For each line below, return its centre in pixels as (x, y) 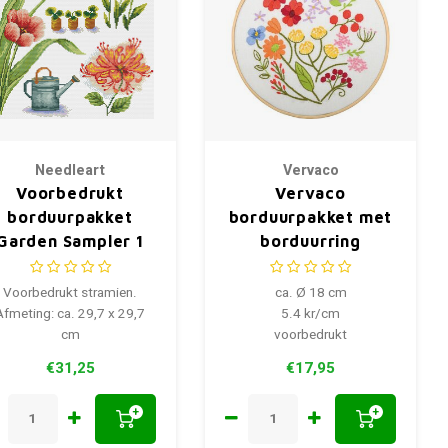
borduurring (310, 240)
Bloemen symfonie (310, 264)
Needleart (70, 170)
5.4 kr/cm (310, 313)
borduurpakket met (310, 216)
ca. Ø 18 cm (310, 292)
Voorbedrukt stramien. (70, 292)
